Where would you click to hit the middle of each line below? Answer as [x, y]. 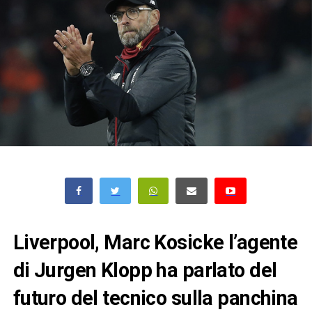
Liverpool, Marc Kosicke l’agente [155, 243]
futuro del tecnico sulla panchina [155, 298]
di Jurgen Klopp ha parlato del [145, 271]
